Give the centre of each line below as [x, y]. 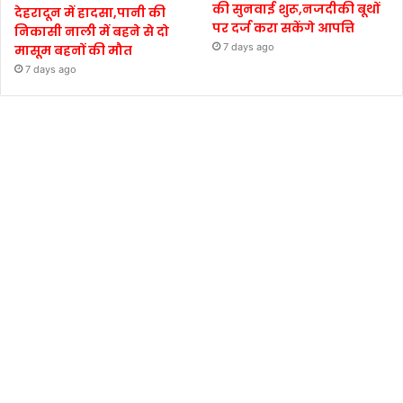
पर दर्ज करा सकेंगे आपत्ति [284, 27]
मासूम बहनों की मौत [73, 50]
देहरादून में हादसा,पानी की [90, 12]
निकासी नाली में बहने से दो [92, 31]
